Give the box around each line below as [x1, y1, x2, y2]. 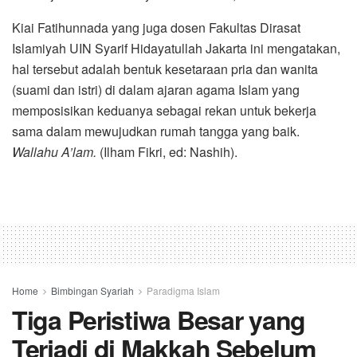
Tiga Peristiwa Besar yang [12, 301, 305, 339]
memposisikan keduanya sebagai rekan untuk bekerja [12, 101, 316, 120]
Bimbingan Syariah [51, 284, 134, 298]
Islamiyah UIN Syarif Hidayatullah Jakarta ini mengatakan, [12, 39, 340, 58]
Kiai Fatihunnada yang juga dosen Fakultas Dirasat [12, 18, 300, 37]
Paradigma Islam [147, 284, 220, 298]
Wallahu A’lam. [12, 143, 96, 162]
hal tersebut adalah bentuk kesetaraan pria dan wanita [12, 60, 318, 79]
